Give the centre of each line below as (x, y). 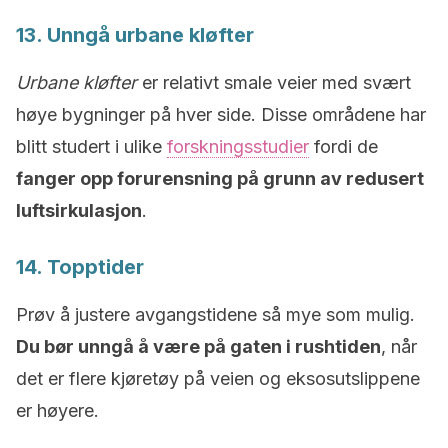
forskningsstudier (238, 146)
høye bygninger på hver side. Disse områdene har (221, 114)
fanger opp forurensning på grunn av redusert (220, 178)
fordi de (343, 146)
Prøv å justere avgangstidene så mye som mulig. (215, 314)
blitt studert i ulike (91, 146)
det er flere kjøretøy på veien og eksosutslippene (218, 378)
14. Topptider (80, 266)
